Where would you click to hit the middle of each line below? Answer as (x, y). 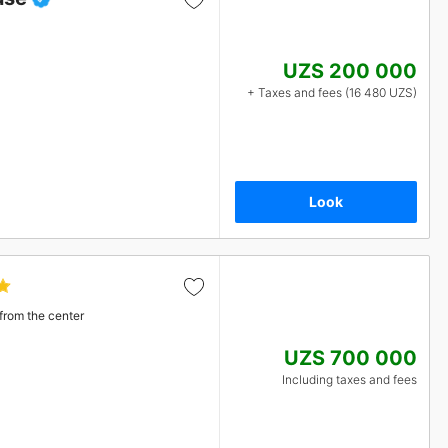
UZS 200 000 (350, 71)
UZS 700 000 (350, 358)
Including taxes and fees (349, 379)
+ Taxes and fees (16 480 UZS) (332, 92)
